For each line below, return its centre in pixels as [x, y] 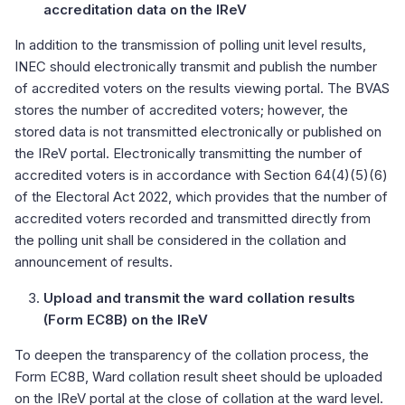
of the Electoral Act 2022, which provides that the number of [201, 196]
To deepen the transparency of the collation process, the [192, 354]
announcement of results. [94, 261]
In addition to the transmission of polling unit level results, [190, 44]
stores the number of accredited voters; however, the [181, 109]
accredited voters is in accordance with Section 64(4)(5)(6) [201, 174]
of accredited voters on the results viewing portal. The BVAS [202, 88]
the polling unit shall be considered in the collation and [180, 240]
